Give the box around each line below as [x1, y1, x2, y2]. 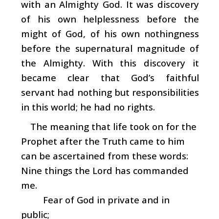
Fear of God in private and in [21, 193, 170, 206]
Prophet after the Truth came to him [21, 134, 185, 147]
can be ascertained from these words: [21, 149, 188, 162]
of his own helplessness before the [21, 12, 199, 25]
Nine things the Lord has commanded [21, 164, 189, 176]
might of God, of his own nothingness [21, 27, 199, 40]
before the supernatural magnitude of [21, 42, 199, 54]
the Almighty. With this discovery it [21, 56, 199, 69]
